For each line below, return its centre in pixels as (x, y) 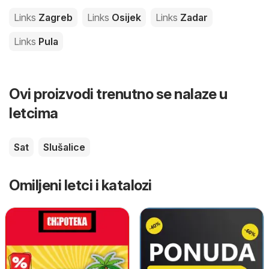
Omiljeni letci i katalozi (80, 185)
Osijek (125, 17)
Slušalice (64, 147)
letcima (34, 113)
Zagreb (54, 17)
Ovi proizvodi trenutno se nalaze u (118, 94)
